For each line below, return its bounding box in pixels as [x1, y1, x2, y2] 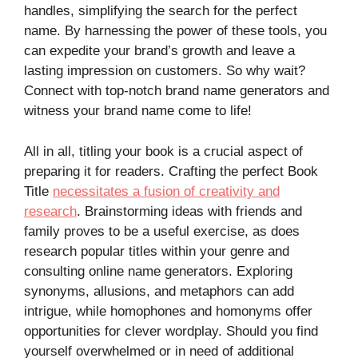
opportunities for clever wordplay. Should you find [24, 323, 318, 339]
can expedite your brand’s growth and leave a [24, 43, 295, 59]
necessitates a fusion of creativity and [53, 183, 280, 199]
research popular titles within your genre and [24, 243, 289, 259]
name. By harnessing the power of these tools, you [24, 23, 327, 39]
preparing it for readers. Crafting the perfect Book [24, 163, 318, 179]
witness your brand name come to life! [24, 103, 252, 119]
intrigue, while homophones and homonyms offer [24, 303, 312, 319]
